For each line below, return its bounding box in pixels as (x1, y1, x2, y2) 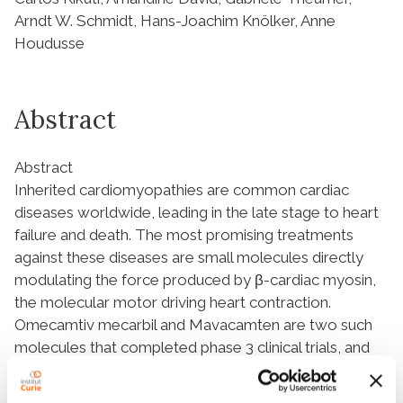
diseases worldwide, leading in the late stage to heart (14, 202, 379, 221)
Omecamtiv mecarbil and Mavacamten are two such (14, 315, 372, 334)
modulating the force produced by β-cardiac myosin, (14, 270, 376, 289)
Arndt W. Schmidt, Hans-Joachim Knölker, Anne (14, 11, 336, 30)
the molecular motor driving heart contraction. (14, 292, 331, 311)
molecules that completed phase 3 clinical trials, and (14, 337, 370, 356)
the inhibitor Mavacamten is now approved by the (14, 360, 354, 379)
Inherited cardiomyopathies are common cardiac (14, 180, 349, 199)
